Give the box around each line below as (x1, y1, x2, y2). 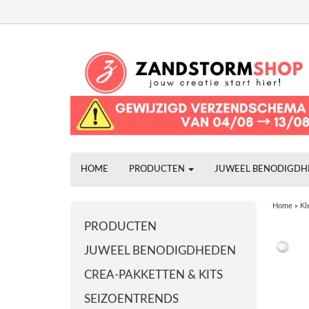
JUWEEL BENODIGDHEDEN (84, 245, 236, 257)
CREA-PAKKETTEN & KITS (84, 269, 223, 281)
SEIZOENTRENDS (84, 293, 179, 305)
